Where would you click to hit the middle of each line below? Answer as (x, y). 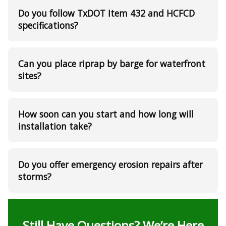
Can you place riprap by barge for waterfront (112, 64)
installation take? (55, 126)
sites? (30, 76)
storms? (35, 177)
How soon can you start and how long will (106, 114)
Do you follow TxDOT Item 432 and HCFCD (106, 13)
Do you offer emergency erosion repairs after (110, 165)
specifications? (48, 25)
